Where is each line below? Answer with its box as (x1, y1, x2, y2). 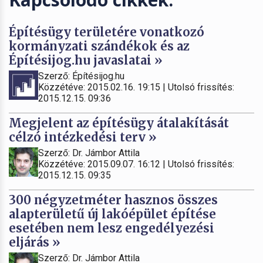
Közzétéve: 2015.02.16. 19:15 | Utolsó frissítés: (38, 81, 234, 93)
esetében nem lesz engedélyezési (9, 220, 214, 235)
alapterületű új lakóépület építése (9, 206, 216, 221)
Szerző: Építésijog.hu (38, 70, 124, 82)
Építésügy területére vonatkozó (9, 24, 204, 39)
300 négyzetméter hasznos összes (9, 192, 218, 207)
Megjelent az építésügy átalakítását (9, 115, 229, 130)
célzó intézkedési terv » (9, 129, 157, 144)
